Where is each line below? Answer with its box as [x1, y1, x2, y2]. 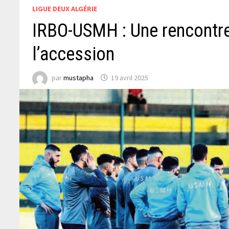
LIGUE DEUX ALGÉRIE [32, 4, 98, 13]
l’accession [32, 43, 115, 65]
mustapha [63, 73, 94, 83]
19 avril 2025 [111, 73, 149, 83]
